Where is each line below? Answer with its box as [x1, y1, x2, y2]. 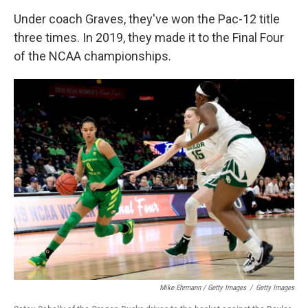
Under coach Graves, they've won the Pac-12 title [14, 12, 280, 26]
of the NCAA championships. [14, 49, 171, 63]
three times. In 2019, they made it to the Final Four [14, 30, 284, 45]
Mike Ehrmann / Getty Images [159, 283, 246, 293]
